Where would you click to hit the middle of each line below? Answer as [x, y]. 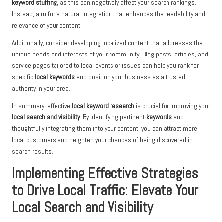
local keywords [55, 77]
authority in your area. [41, 88]
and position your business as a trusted [130, 77]
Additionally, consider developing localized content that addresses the [107, 43]
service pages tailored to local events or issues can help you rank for [105, 65]
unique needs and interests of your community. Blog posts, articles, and [110, 54]
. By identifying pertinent [113, 117]
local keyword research [103, 106]
